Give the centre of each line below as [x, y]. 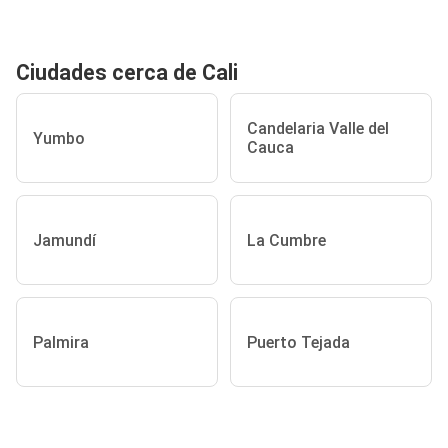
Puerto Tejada [298, 342]
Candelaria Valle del [318, 128]
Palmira [61, 342]
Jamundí [64, 240]
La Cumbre [286, 240]
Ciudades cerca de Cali [127, 72]
